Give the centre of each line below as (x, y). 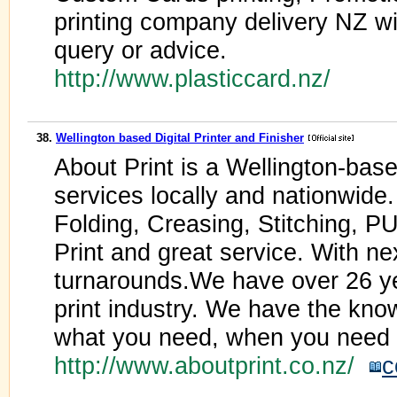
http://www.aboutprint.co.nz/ (211, 366)
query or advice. (140, 50)
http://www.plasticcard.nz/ (196, 78)
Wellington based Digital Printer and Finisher (180, 138)
